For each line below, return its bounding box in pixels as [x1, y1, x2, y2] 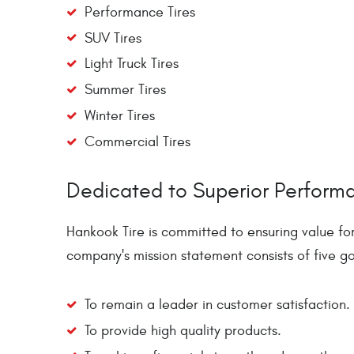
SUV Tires [84, 29, 141, 47]
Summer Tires [84, 81, 166, 99]
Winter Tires [84, 107, 155, 125]
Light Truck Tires [84, 55, 179, 73]
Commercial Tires [84, 133, 190, 150]
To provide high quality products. [84, 322, 281, 339]
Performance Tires [84, 3, 195, 21]
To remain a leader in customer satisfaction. [84, 296, 350, 314]
